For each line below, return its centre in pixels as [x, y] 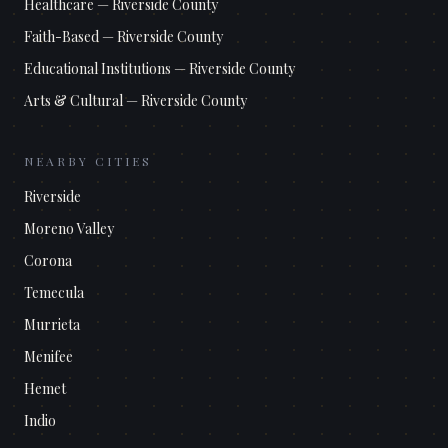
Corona [48, 261]
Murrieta [52, 325]
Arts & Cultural [73, 101]
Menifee [48, 357]
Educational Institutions [97, 69]
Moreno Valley [69, 229]
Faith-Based [61, 37]
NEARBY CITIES [88, 161]
